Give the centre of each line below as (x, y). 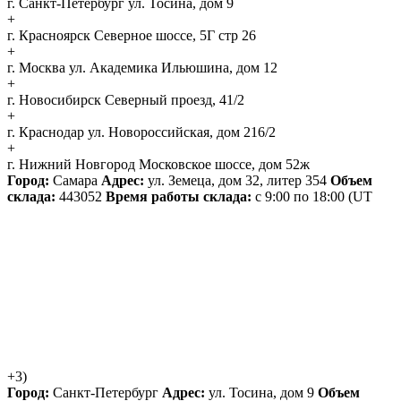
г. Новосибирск (54, 100)
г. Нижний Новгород (71, 165)
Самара (75, 181)
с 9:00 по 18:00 (300, 197)
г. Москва (36, 68)
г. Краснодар (46, 132)
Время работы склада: (179, 197)
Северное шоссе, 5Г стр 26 (173, 36)
